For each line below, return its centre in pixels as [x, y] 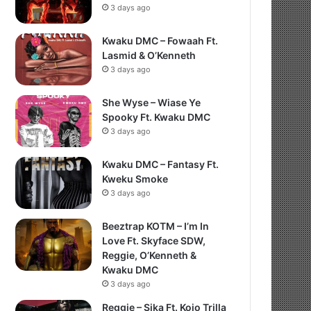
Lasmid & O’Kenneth [149, 55]
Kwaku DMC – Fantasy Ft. [161, 164]
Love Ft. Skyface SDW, [154, 241]
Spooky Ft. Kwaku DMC [157, 117]
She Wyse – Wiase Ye [152, 102]
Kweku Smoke [135, 179]
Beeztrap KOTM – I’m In [156, 226]
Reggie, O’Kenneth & [150, 255]
